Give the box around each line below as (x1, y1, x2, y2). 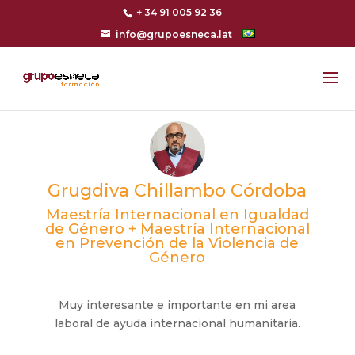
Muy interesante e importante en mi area (59, 298, 296, 313)
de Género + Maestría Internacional (44, 220, 310, 239)
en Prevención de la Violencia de (55, 235, 300, 253)
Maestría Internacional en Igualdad (45, 206, 309, 224)
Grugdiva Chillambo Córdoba (48, 180, 307, 202)
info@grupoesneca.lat (115, 29, 232, 40)
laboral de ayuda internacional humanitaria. (54, 316, 300, 331)
